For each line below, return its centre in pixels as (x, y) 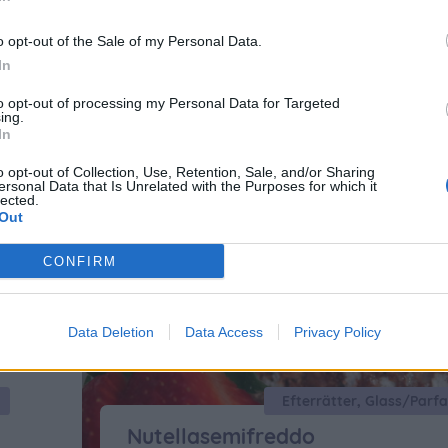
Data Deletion (110, 332)
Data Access (223, 332)
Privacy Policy (337, 332)
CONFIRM (79, 261)
